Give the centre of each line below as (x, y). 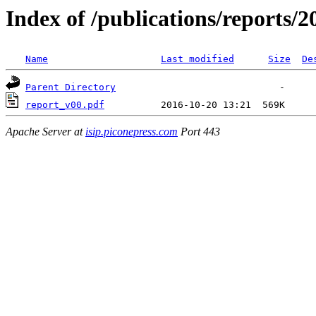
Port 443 (199, 131)
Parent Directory (71, 87)
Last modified (197, 59)
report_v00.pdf (65, 105)
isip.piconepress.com (132, 131)
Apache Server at (45, 131)
